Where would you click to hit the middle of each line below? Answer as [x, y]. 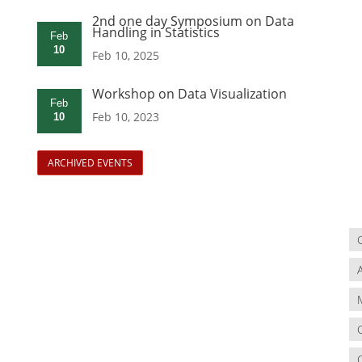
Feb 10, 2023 [125, 117]
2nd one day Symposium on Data [193, 21]
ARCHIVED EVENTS [90, 163]
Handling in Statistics [156, 33]
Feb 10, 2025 [125, 56]
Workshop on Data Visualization [189, 94]
